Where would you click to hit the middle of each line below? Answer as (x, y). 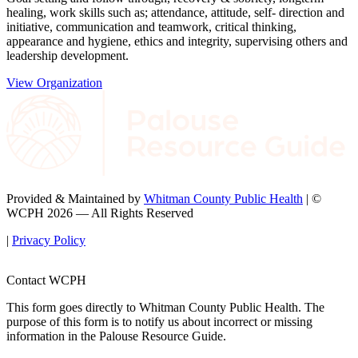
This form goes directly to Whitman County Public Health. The (165, 308)
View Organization (54, 82)
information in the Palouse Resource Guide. (116, 336)
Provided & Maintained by (75, 199)
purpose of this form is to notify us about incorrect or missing (159, 322)
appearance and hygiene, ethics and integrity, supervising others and (177, 41)
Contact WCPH (46, 280)
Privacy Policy (49, 241)
